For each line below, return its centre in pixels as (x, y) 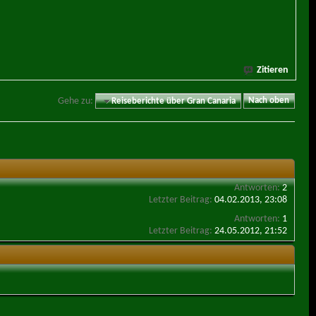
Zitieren (273, 71)
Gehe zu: (76, 101)
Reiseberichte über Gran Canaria (174, 101)
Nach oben (269, 101)
